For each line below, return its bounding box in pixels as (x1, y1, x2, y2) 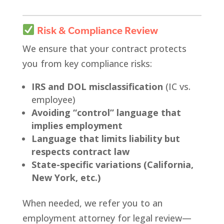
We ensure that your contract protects (22, 42, 186, 54)
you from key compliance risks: (22, 57, 152, 69)
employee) (31, 93, 75, 105)
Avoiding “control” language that (31, 106, 181, 118)
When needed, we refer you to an (22, 196, 162, 209)
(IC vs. (162, 80, 190, 92)
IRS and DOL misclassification (31, 80, 163, 92)
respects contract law (31, 145, 129, 157)
